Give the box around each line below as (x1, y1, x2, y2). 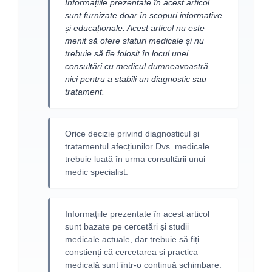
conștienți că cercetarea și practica (65, 247, 199, 257)
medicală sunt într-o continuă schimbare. (65, 260, 222, 270)
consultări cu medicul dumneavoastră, (65, 61, 211, 72)
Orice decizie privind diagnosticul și (65, 129, 200, 139)
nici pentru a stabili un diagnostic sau (65, 74, 207, 84)
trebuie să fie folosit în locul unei (65, 49, 189, 59)
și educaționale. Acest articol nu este (65, 23, 205, 33)
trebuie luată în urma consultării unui (65, 154, 206, 165)
